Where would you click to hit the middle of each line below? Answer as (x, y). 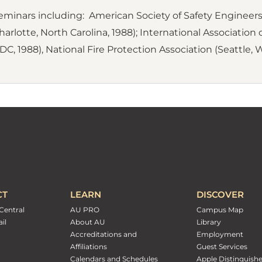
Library (209, 222)
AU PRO (85, 210)
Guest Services (222, 247)
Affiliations (88, 247)
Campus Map (220, 210)
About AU (87, 222)
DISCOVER (220, 195)
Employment (220, 235)
